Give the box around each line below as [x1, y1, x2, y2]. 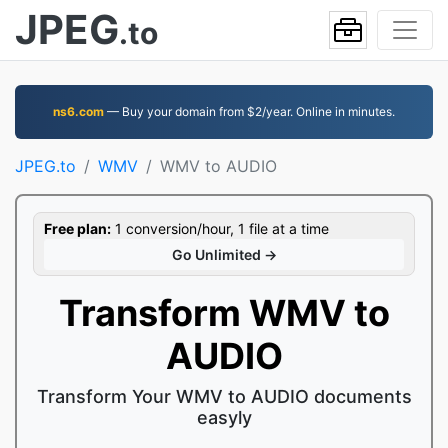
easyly [196, 407, 252, 428]
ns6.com [53, 104, 104, 119]
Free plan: [44, 220, 111, 237]
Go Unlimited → [171, 246, 277, 263]
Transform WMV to [58, 291, 390, 335]
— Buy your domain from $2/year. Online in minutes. [104, 104, 395, 119]
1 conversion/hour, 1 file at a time [111, 220, 329, 237]
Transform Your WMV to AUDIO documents [36, 386, 412, 407]
